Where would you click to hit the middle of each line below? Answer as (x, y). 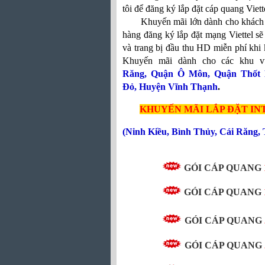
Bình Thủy (193, 132)
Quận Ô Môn (179, 74)
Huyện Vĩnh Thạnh (178, 87)
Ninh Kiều (146, 132)
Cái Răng (239, 132)
